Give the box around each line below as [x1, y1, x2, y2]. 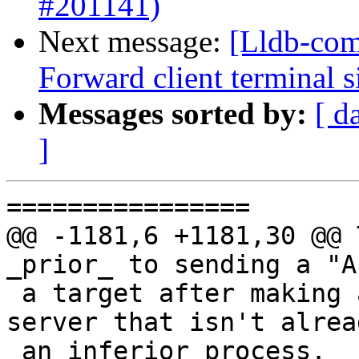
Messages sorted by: [38, 96, 307, 131]
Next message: [38, 24, 229, 59]
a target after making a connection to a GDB [6, 279, 22, 309]
